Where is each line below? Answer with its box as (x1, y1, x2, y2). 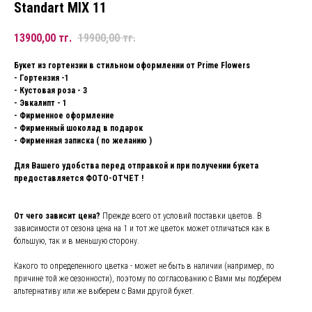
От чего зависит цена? (14, 211, 100, 221)
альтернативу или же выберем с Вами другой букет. (14, 286, 194, 297)
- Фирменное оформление (14, 111, 114, 121)
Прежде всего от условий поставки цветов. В (100, 211, 262, 221)
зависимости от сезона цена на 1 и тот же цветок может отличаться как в (14, 224, 270, 234)
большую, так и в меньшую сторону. (14, 236, 139, 247)
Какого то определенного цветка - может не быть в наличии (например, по (14, 261, 274, 272)
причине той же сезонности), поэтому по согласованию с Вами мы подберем (14, 274, 281, 284)
